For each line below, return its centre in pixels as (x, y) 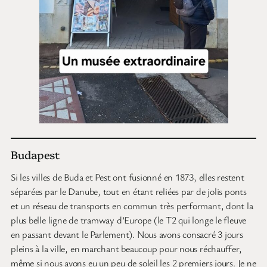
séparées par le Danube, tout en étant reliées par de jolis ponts (129, 191)
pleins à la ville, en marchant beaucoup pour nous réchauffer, (126, 249)
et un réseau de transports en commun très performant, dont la (132, 206)
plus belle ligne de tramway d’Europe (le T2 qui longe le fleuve (129, 220)
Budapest (35, 154)
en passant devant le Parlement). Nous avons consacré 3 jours (127, 234)
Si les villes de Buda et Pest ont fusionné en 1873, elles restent (128, 177)
